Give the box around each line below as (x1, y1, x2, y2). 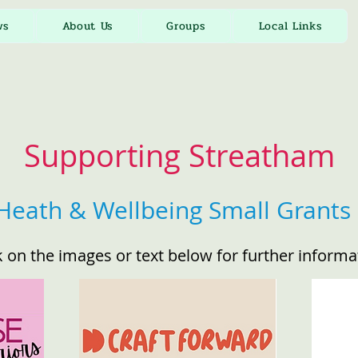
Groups (166, 18, 205, 34)
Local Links (258, 18, 322, 34)
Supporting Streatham (23, 135, 335, 176)
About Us (62, 18, 113, 34)
